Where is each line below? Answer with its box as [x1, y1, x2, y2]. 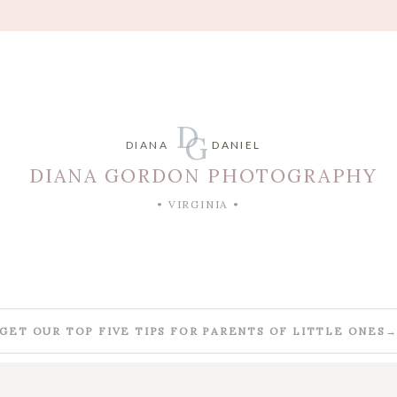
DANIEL [212, 137, 261, 152]
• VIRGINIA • [157, 198, 240, 212]
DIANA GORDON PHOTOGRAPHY [28, 163, 378, 188]
